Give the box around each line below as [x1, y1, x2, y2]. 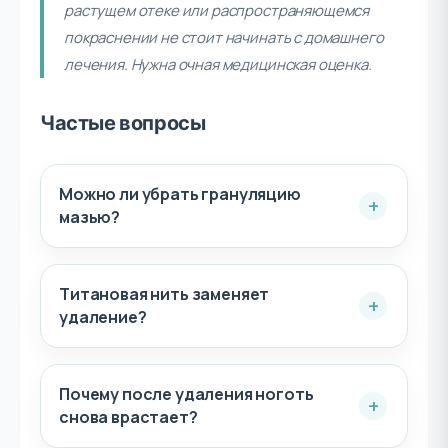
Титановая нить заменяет [59, 283, 270, 305]
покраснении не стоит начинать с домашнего [64, 27, 384, 48]
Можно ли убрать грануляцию [59, 183, 301, 205]
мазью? [59, 206, 121, 228]
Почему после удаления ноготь [59, 383, 314, 405]
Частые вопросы [40, 109, 206, 137]
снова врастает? [59, 406, 198, 428]
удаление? [59, 306, 147, 328]
